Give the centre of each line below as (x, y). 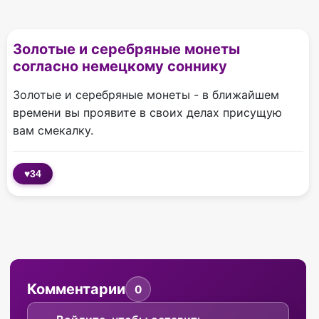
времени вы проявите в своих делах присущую (147, 113)
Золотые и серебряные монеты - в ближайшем (146, 95)
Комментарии (76, 289)
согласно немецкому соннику (120, 67)
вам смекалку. (53, 131)
